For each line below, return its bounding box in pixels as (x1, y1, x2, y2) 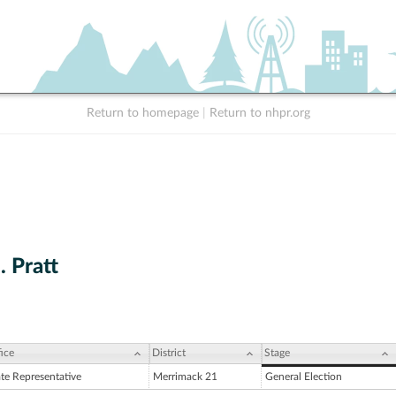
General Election (265, 371, 342, 383)
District (152, 347, 186, 359)
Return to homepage (86, 107, 199, 119)
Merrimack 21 (153, 371, 217, 383)
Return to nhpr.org (209, 107, 310, 119)
